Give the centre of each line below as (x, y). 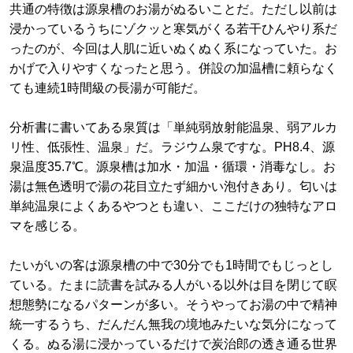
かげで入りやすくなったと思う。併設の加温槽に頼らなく (173, 68)
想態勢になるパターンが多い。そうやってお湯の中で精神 (173, 305)
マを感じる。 (47, 226)
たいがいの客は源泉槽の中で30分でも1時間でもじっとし (171, 265)
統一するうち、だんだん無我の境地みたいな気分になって (173, 324)
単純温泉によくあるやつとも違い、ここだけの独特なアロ (173, 206)
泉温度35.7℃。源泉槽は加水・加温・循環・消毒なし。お (173, 167)
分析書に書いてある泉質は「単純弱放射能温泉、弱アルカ (173, 127)
